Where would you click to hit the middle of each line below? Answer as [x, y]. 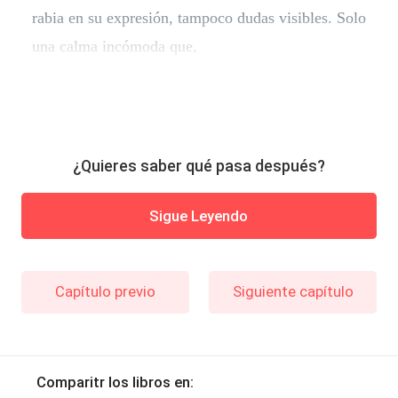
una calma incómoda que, [114, 46]
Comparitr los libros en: [115, 382]
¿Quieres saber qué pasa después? [199, 166]
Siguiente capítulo [293, 291]
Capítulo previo [105, 291]
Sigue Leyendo [199, 215]
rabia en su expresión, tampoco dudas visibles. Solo [199, 17]
